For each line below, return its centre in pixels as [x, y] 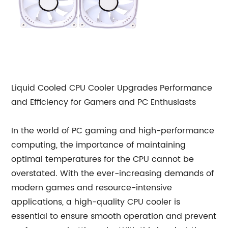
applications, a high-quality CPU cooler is [96, 202]
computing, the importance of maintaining [99, 145]
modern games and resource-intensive [92, 188]
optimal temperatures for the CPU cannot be [103, 159]
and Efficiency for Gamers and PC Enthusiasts [104, 102]
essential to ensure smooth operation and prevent [114, 216]
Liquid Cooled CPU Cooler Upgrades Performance [112, 88]
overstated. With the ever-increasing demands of [113, 174]
